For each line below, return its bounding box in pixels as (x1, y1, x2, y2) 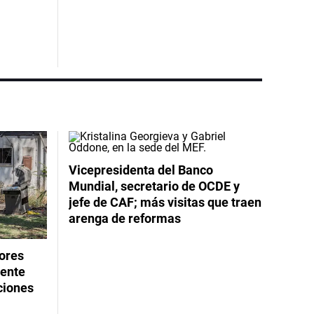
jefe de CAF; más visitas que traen (68, 194, 261, 210)
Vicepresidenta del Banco (68, 162, 213, 177)
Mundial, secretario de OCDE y (68, 178, 240, 193)
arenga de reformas (68, 210, 181, 226)
